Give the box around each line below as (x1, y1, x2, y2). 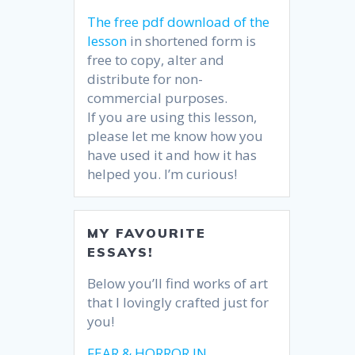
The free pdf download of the (87, 12, 270, 31)
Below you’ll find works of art (87, 273, 269, 292)
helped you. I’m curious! (87, 164, 238, 183)
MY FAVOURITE (87, 224, 207, 241)
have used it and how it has (87, 145, 258, 164)
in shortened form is (127, 31, 257, 50)
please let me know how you (87, 126, 264, 145)
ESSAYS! (87, 243, 155, 260)
